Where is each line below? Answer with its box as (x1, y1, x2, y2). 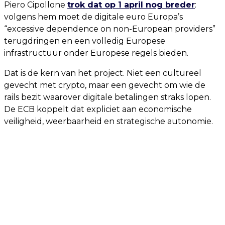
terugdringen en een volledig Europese (4, 36, 165, 46)
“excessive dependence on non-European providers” (4, 24, 215, 34)
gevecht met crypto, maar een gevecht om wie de (4, 80, 205, 90)
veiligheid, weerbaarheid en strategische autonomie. (4, 117, 213, 126)
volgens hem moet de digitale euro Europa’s (4, 12, 183, 22)
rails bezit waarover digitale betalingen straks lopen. (4, 92, 211, 102)
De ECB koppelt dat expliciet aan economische (4, 104, 192, 114)
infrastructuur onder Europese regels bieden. (4, 48, 188, 58)
